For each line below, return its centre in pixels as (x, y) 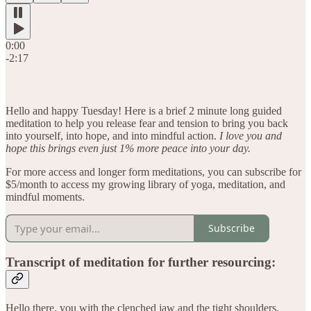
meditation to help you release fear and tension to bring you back (147, 123)
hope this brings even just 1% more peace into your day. (128, 148)
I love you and (251, 135)
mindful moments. (45, 196)
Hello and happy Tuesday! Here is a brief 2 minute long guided (144, 110)
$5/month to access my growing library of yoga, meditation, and (145, 184)
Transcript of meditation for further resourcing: (141, 262)
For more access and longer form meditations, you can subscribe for (153, 171)
